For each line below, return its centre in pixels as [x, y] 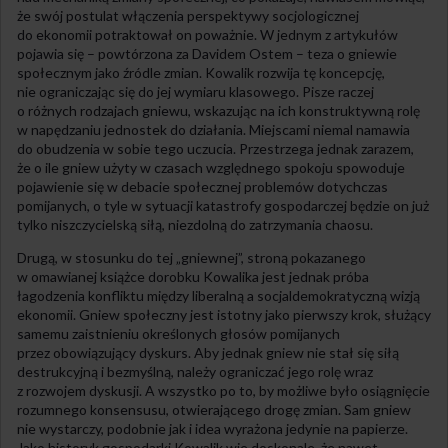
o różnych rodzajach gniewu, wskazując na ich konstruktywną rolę [218, 111]
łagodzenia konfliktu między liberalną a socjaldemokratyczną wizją [218, 296]
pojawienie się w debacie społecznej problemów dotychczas [202, 187]
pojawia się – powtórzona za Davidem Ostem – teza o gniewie [207, 54]
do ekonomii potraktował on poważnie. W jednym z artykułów [207, 35]
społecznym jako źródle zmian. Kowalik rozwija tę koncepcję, [201, 73]
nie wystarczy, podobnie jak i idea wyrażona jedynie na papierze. [212, 429]
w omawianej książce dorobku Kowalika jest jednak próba [193, 277]
